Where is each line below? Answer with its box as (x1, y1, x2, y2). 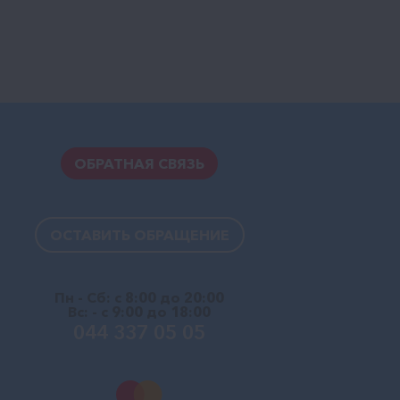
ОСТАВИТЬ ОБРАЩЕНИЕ (49, 225, 229, 244)
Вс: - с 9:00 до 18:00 (68, 302, 211, 321)
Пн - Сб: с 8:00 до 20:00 (54, 287, 224, 306)
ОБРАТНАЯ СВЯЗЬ (74, 154, 204, 172)
